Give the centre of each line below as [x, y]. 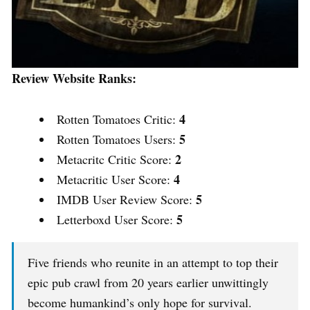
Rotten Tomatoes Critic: [118, 119]
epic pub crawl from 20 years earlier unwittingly [148, 283]
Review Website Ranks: [74, 79]
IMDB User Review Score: [126, 200]
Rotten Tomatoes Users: [118, 139]
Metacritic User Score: [115, 180]
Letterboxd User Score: [117, 220]
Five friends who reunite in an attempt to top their [153, 263]
